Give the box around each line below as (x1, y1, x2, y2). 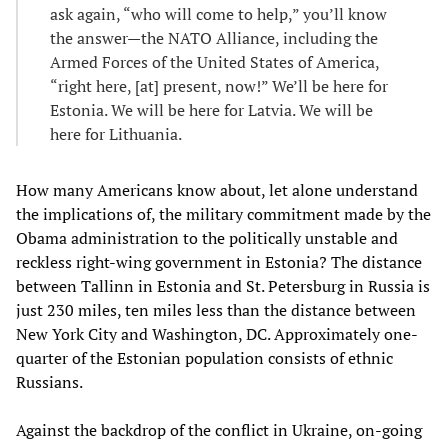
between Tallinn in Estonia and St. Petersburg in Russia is (16, 274, 430, 297)
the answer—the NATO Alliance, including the (50, 26, 378, 49)
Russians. (16, 370, 83, 393)
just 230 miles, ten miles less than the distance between (16, 298, 416, 321)
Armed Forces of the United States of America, (50, 50, 379, 73)
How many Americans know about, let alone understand (16, 178, 418, 201)
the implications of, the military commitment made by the (16, 202, 431, 225)
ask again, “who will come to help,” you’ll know (50, 2, 387, 25)
